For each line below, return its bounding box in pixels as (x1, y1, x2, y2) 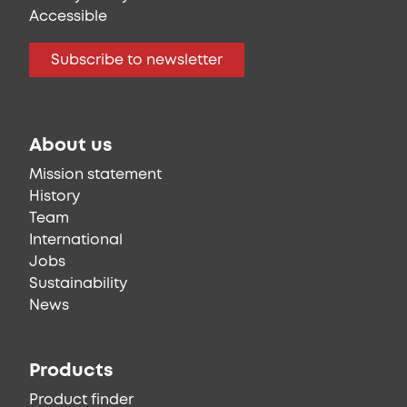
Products (29, 362, 114, 380)
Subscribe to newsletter (51, 53, 223, 67)
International (29, 233, 123, 247)
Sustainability (29, 276, 127, 291)
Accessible (29, 9, 107, 24)
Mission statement (29, 167, 162, 182)
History (29, 189, 80, 203)
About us (29, 136, 113, 154)
